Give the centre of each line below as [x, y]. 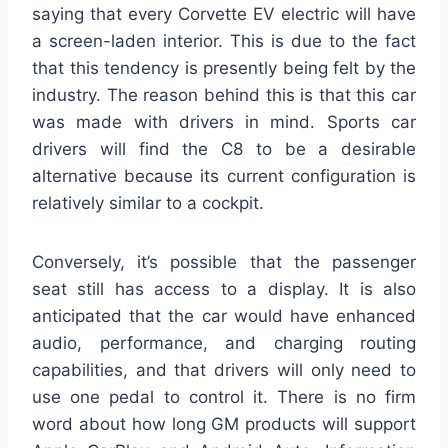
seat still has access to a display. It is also [224, 289]
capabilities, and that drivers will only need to [224, 370]
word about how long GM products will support [224, 424]
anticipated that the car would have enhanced [224, 316]
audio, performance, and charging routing [224, 343]
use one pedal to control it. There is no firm [224, 397]
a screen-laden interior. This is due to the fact [224, 41]
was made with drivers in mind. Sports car [224, 122]
